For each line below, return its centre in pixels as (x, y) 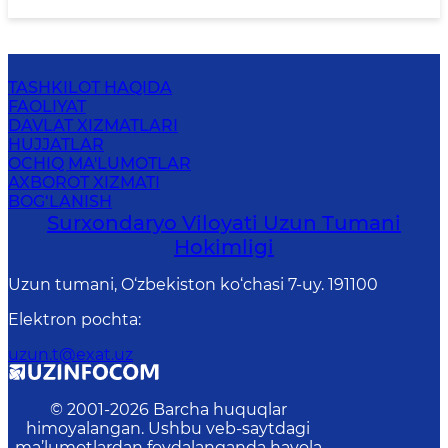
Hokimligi (224, 247)
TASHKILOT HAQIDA (90, 87)
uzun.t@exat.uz (70, 354)
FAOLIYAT (47, 106)
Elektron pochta (73, 319)
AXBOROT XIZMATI (84, 182)
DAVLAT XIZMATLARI (93, 125)
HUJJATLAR (56, 144)
